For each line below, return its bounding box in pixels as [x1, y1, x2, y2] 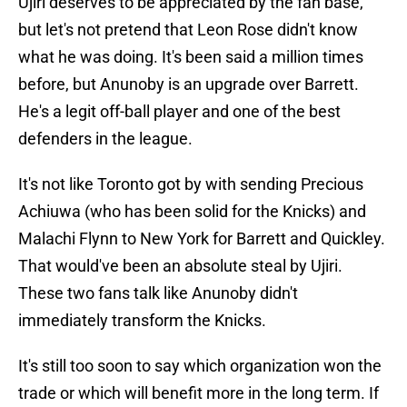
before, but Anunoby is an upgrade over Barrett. [18, 74, 359, 94]
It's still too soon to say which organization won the [18, 356, 382, 376]
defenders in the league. [18, 129, 193, 149]
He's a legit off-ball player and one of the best [18, 102, 341, 122]
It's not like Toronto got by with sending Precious [18, 174, 363, 194]
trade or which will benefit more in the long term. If [18, 383, 379, 403]
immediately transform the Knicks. [18, 311, 266, 331]
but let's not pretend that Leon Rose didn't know [18, 20, 358, 40]
